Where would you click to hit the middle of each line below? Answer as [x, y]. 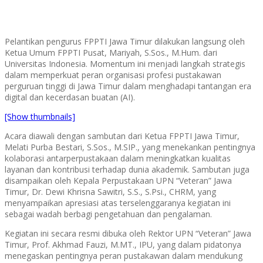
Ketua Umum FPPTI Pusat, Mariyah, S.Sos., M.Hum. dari [111, 52]
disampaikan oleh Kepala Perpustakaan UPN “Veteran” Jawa [118, 180]
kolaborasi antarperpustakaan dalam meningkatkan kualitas [118, 158]
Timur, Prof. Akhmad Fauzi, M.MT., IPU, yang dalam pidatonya [123, 244]
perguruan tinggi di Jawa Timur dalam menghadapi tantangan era [128, 86]
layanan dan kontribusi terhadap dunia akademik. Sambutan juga [127, 169]
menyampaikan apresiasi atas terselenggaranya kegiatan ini [118, 203]
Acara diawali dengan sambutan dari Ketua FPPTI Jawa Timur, [122, 136]
